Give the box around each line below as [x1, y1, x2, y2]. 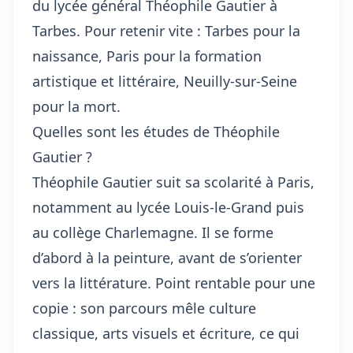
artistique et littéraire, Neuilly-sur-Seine [32, 72, 297, 91]
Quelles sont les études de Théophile [32, 122, 280, 141]
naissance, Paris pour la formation [32, 46, 262, 65]
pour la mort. [32, 97, 121, 116]
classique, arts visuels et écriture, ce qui [32, 324, 299, 343]
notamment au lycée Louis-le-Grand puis [32, 198, 304, 217]
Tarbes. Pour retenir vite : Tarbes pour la [32, 21, 300, 40]
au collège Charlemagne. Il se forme [32, 223, 273, 242]
